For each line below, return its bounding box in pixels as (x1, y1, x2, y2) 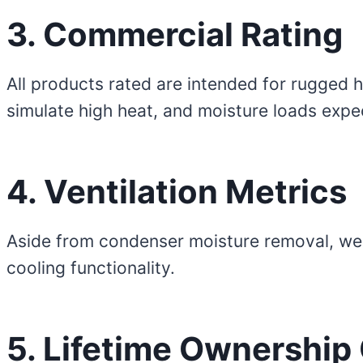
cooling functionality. (6, 258, 175, 279)
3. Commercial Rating (6, 15, 343, 55)
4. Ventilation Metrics (6, 172, 347, 212)
